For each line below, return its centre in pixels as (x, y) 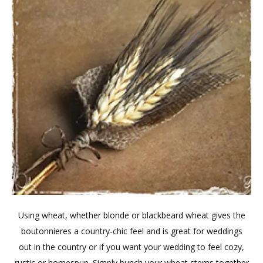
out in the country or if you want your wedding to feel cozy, (131, 247)
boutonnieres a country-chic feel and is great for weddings (131, 231)
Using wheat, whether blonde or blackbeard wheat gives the (131, 215)
